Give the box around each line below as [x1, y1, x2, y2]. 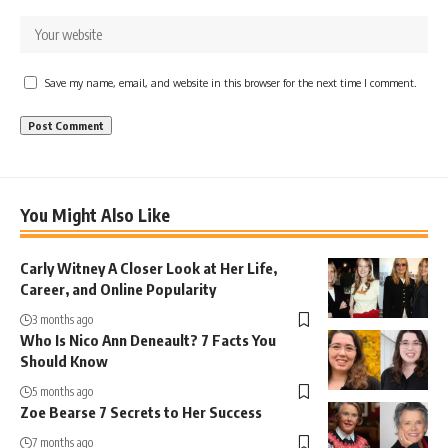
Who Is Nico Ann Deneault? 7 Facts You [20, 330, 276, 349]
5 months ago [32, 383, 93, 399]
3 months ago [32, 311, 93, 327]
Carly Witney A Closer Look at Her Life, [20, 258, 277, 277]
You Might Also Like [20, 203, 170, 226]
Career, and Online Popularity [20, 279, 216, 298]
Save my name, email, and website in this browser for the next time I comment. [45, 75, 417, 89]
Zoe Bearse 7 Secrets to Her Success [20, 402, 262, 421]
